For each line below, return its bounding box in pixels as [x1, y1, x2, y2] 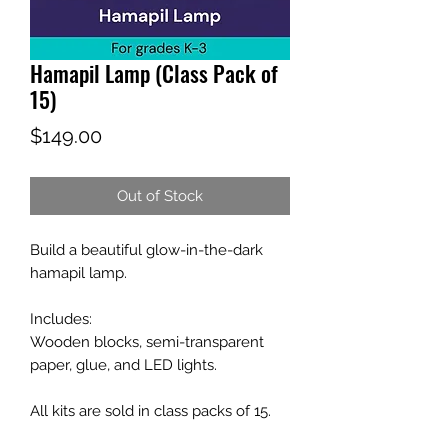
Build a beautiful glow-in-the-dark [30, 241, 263, 260]
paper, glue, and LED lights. [30, 356, 217, 375]
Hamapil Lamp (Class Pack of [30, 57, 278, 90]
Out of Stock [117, 187, 203, 206]
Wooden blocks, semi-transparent [30, 333, 264, 352]
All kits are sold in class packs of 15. [30, 402, 271, 421]
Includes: [30, 310, 92, 329]
